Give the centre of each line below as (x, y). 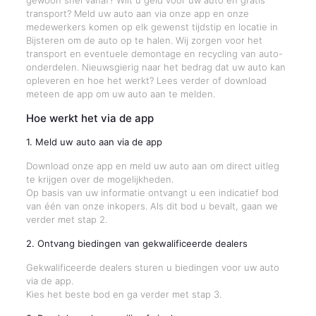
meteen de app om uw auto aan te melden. (120, 94)
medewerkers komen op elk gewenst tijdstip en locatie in (152, 27)
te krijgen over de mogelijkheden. (99, 179)
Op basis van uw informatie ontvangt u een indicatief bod (152, 193)
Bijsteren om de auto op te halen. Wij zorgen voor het (144, 40)
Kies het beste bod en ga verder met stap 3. (123, 294)
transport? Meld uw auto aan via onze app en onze (137, 13)
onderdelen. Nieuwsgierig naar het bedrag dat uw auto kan (156, 67)
